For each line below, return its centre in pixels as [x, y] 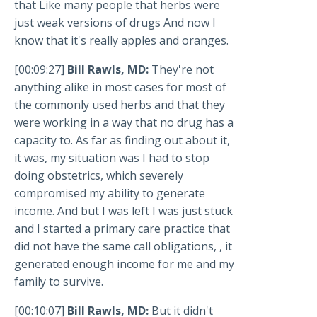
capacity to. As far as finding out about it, [122, 140]
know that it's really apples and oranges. [121, 41]
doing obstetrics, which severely [99, 176]
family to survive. [59, 282]
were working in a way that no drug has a [124, 123]
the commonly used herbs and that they [120, 105]
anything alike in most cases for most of [120, 87]
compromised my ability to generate [110, 194]
